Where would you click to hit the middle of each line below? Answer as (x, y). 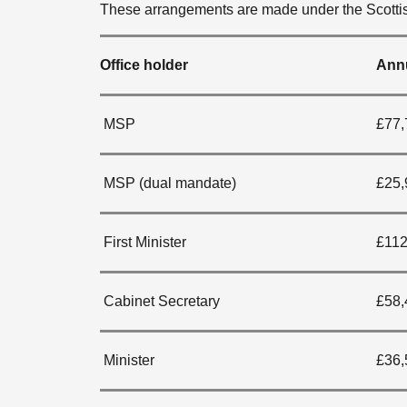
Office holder (144, 65)
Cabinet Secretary (160, 301)
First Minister (143, 242)
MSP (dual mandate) (168, 183)
